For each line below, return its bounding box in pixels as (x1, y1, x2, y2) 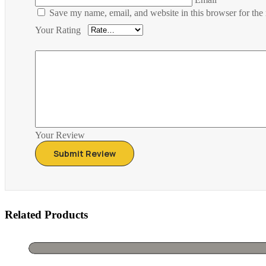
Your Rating (35, 25, 81, 36)
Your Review (35, 130, 85, 141)
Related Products (5, 208, 88, 221)
